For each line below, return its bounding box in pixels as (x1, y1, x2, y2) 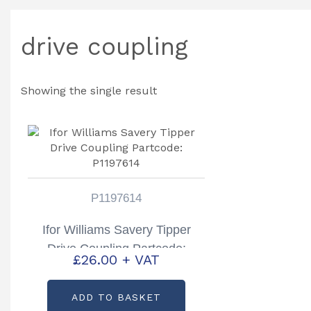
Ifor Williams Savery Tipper (42, 223, 191, 237)
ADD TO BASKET (72, 291, 162, 303)
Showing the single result (21, 84, 157, 97)
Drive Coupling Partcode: (47, 242, 186, 255)
